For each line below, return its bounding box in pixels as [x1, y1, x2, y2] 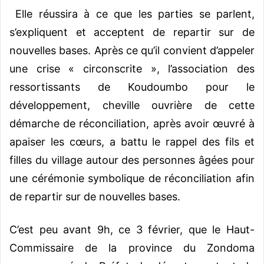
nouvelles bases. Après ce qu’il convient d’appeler [9, 44, 255, 57]
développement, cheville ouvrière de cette [9, 99, 255, 112]
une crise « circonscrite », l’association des [9, 62, 255, 75]
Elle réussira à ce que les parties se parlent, [9, 8, 255, 21]
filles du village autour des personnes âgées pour [9, 154, 255, 167]
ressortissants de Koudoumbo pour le [9, 81, 255, 94]
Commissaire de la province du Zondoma [9, 242, 255, 255]
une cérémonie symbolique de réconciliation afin [9, 172, 255, 185]
